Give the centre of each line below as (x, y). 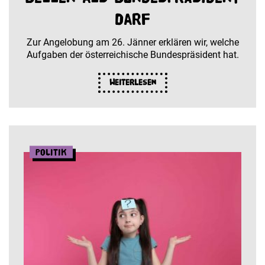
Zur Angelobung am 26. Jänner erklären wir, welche (132, 42)
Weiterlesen (132, 82)
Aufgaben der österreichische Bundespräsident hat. (132, 54)
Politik (51, 152)
